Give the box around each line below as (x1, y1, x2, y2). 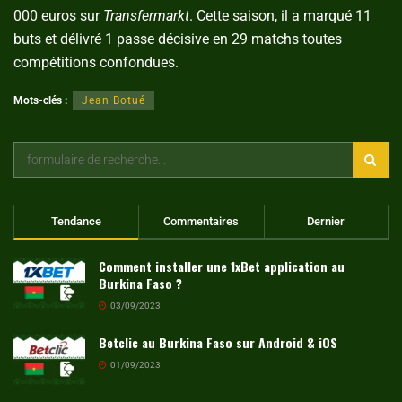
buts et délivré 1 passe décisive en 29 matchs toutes (13, 30, 342, 48)
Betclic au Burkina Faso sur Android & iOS (99, 332, 337, 352)
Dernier (307, 214, 345, 228)
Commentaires (163, 214, 240, 228)
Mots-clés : (13, 93, 67, 107)
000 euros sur (13, 6, 103, 24)
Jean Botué (82, 93, 145, 107)
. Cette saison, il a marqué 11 (189, 6, 371, 24)
